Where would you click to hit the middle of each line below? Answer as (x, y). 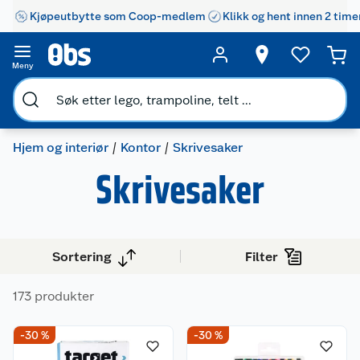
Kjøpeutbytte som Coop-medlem (118, 16)
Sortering (82, 256)
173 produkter (53, 296)
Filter (262, 256)
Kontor (141, 147)
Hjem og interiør (61, 147)
